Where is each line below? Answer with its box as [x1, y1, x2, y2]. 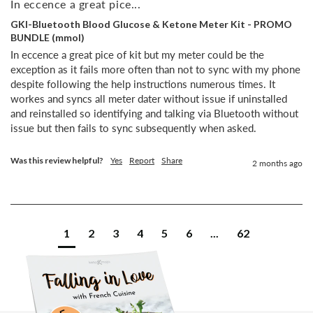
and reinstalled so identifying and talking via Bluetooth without [10, 106, 298, 119]
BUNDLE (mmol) [10, 31, 85, 44]
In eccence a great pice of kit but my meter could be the [10, 48, 264, 61]
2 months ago [252, 157, 303, 168]
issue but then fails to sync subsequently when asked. [10, 121, 256, 134]
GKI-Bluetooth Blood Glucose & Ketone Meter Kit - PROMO [10, 18, 292, 31]
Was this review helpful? [10, 154, 103, 166]
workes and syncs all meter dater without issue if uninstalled [10, 92, 287, 105]
